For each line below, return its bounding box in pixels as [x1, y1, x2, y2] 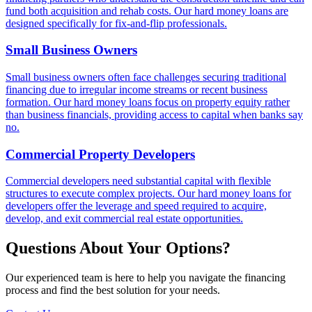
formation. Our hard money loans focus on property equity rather [6, 95, 290, 108]
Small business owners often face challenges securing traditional [6, 70, 286, 83]
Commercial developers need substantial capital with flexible [6, 175, 271, 187]
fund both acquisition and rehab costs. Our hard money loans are [6, 4, 288, 17]
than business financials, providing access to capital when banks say [6, 108, 303, 120]
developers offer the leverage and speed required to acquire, [6, 200, 267, 212]
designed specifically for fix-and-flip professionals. [6, 17, 227, 29]
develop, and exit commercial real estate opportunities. [6, 212, 243, 225]
